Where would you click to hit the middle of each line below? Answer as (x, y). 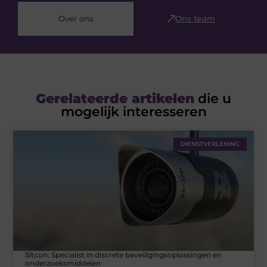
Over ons (76, 19)
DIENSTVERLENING (210, 144)
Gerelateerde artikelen (115, 99)
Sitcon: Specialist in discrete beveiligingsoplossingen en (124, 254)
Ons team (195, 19)
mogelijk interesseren (133, 112)
